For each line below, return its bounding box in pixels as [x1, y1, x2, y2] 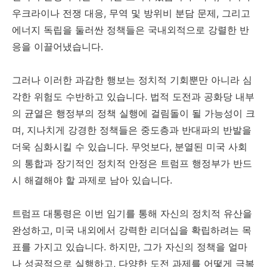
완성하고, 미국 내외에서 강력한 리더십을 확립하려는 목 [12, 224, 252, 237]
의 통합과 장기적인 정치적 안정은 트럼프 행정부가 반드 [12, 157, 252, 170]
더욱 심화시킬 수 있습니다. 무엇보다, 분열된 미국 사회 [12, 141, 247, 153]
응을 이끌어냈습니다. [12, 41, 103, 53]
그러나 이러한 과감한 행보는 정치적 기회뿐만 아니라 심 [12, 74, 252, 86]
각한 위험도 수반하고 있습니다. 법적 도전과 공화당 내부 [12, 91, 254, 103]
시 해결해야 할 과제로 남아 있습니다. [12, 174, 172, 187]
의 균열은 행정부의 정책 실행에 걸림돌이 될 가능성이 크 [12, 107, 255, 120]
